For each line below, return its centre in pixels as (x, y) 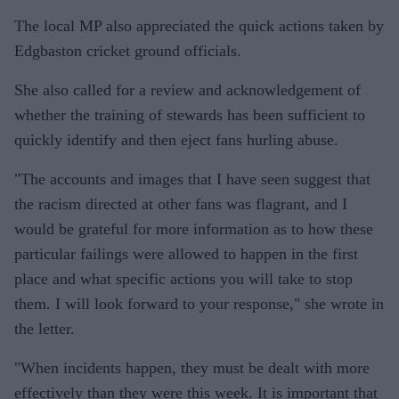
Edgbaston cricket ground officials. (128, 51)
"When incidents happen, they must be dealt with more (192, 368)
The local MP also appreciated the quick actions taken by (199, 26)
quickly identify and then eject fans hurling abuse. (176, 140)
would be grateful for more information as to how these (194, 229)
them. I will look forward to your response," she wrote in (199, 304)
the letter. (45, 329)
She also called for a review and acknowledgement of (187, 90)
